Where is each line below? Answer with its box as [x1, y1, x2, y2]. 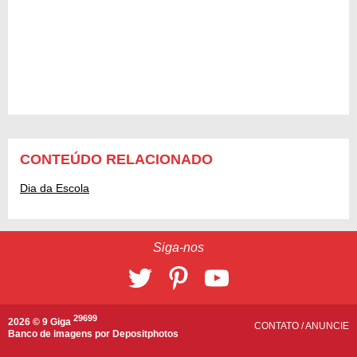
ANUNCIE [305, 320, 349, 332]
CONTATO [254, 320, 301, 332]
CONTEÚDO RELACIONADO [20, 151, 213, 168]
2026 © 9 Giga [8, 316, 73, 328]
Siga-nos [153, 241, 204, 255]
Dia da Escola [20, 182, 89, 195]
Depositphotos [112, 328, 178, 340]
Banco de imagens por [8, 328, 112, 340]
